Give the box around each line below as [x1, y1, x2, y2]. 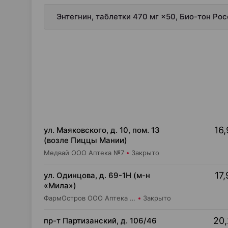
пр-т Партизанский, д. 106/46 [44, 216, 157, 225]
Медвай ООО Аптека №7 [44, 149, 124, 157]
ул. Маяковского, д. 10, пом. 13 [44, 125, 160, 135]
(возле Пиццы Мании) [44, 135, 127, 145]
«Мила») [44, 181, 76, 190]
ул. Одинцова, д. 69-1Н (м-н [44, 170, 150, 180]
